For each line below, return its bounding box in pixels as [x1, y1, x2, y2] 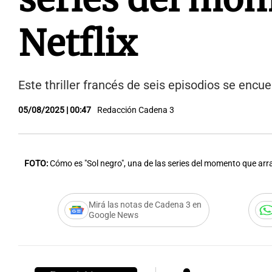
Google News [88, 210, 138, 220]
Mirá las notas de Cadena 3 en [88, 200, 202, 210]
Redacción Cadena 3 [97, 105, 174, 115]
